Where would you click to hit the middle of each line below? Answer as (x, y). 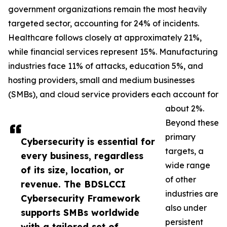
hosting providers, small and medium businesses (101, 80)
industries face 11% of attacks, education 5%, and (106, 66)
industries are (192, 194)
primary (180, 137)
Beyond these (192, 123)
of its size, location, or (72, 170)
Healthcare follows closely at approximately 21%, (105, 38)
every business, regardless (82, 156)
